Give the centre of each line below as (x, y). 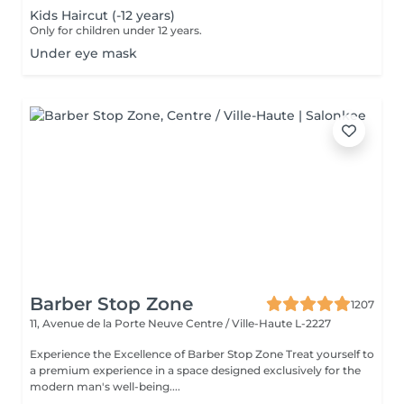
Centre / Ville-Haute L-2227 (258, 323)
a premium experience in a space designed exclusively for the (195, 370)
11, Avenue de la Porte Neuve (108, 323)
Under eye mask (83, 53)
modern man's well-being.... (105, 386)
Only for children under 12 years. (116, 30)
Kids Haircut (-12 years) (102, 15)
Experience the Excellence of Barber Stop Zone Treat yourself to (158, 354)
